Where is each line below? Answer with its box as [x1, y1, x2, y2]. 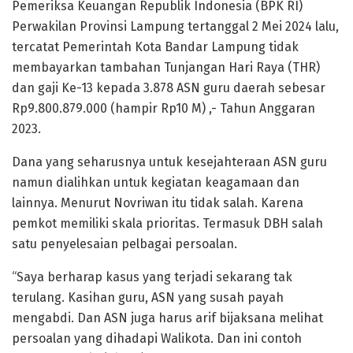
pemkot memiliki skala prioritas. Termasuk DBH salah [12, 216, 323, 232]
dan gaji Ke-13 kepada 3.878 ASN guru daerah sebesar [12, 80, 325, 96]
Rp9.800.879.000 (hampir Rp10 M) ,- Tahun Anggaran [12, 101, 315, 117]
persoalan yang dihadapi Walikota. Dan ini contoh [12, 331, 302, 347]
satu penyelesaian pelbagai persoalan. [12, 236, 237, 252]
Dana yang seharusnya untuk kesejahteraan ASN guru [12, 154, 327, 170]
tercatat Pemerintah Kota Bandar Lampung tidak [12, 39, 299, 55]
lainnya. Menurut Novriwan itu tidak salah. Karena [12, 195, 303, 211]
